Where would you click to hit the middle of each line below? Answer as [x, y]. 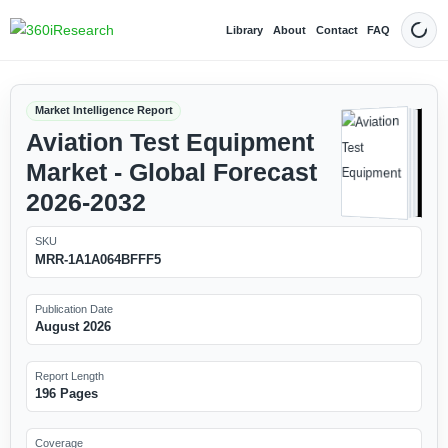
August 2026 [72, 326]
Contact [336, 29]
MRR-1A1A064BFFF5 [97, 259]
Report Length [69, 375]
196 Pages [66, 394]
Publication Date [73, 308]
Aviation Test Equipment [169, 142]
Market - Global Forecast [171, 172]
